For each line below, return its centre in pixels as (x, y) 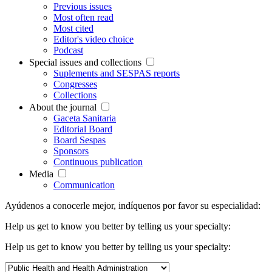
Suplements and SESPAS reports (117, 73)
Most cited (73, 28)
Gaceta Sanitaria (85, 118)
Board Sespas (80, 140)
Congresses (75, 84)
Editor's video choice (93, 39)
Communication (84, 185)
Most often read (83, 17)
